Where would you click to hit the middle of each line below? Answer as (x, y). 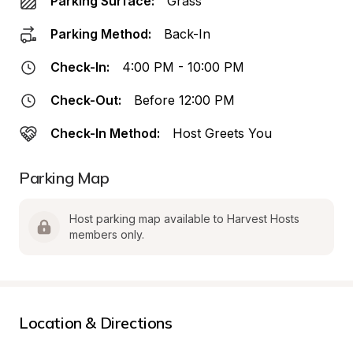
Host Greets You (222, 133)
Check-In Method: (105, 133)
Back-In (187, 34)
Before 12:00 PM (184, 100)
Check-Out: (86, 100)
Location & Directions (96, 323)
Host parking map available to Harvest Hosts (184, 219)
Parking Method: (101, 34)
